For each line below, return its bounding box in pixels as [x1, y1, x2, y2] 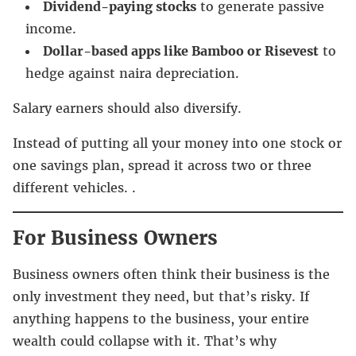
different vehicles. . [13, 179, 136, 195]
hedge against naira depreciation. [25, 64, 239, 81]
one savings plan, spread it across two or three [13, 157, 311, 173]
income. [25, 20, 76, 37]
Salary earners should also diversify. [13, 99, 246, 116]
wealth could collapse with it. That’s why [13, 332, 277, 349]
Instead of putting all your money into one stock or [13, 134, 342, 151]
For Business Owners [13, 225, 218, 250]
